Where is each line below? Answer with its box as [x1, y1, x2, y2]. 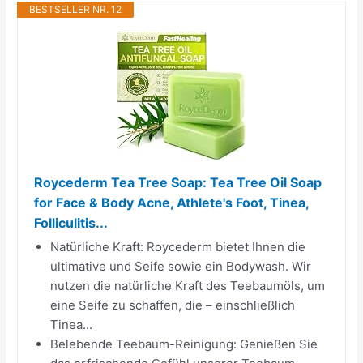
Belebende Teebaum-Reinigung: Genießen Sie [50, 335, 318, 352]
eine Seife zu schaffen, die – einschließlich [50, 297, 296, 313]
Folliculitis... [34, 214, 109, 231]
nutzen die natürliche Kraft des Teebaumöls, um [50, 277, 326, 293]
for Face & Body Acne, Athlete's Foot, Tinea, [34, 194, 310, 211]
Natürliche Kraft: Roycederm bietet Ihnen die [50, 238, 306, 254]
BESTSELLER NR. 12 [29, 2, 122, 15]
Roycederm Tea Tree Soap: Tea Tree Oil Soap [34, 173, 322, 190]
